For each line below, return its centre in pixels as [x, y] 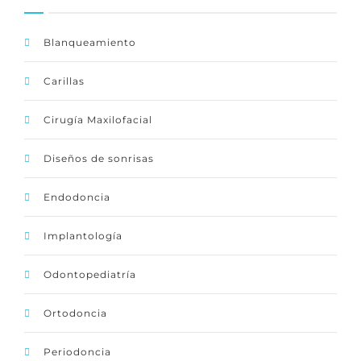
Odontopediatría [90, 275]
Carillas [64, 81]
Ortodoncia [75, 313]
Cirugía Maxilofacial [98, 120]
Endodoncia [77, 197]
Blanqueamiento [90, 43]
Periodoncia [77, 352]
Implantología [83, 236]
